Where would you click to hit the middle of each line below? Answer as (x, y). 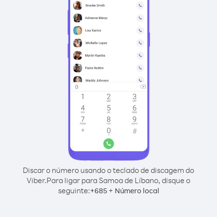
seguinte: (74, 190)
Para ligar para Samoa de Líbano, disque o (118, 180)
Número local (137, 191)
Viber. (37, 180)
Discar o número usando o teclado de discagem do (108, 170)
